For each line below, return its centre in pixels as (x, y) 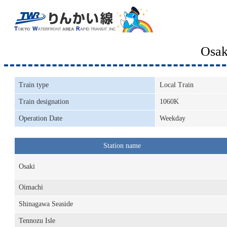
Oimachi (31, 187)
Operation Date (41, 118)
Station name (122, 146)
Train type (34, 85)
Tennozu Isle (37, 221)
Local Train (177, 85)
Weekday (173, 118)
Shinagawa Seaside (46, 204)
